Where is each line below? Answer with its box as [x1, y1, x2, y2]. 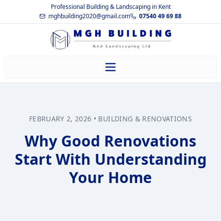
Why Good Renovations [25, 131, 196, 151]
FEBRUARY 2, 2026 [29, 114, 92, 124]
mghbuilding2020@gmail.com [48, 12, 130, 20]
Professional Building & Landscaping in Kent [50, 2, 171, 11]
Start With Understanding [14, 149, 207, 170]
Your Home [69, 167, 152, 188]
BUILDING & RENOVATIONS [98, 114, 192, 124]
